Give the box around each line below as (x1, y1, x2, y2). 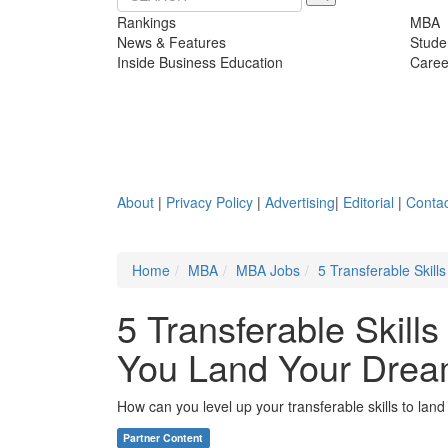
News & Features (117, 31, 226, 52)
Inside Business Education (117, 51, 283, 72)
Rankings (117, 11, 176, 32)
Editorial (343, 191, 394, 212)
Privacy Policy (166, 191, 253, 212)
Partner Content (123, 429, 204, 445)
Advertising (265, 191, 335, 212)
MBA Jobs (236, 259, 300, 280)
